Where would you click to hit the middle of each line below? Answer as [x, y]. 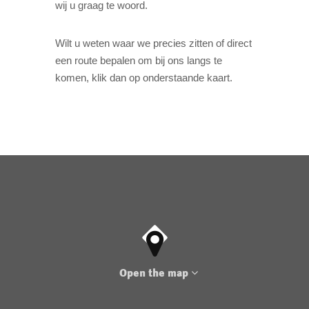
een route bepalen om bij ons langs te [138, 61]
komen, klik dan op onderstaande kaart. [143, 78]
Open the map [155, 273]
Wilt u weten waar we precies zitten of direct [153, 43]
